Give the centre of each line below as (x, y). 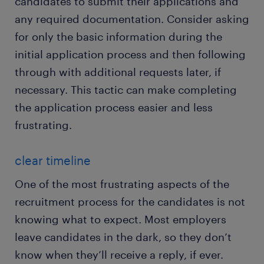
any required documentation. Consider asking (132, 19)
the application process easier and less (114, 108)
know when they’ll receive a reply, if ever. (119, 255)
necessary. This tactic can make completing (126, 90)
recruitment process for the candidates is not (130, 202)
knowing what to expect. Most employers (121, 220)
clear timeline (53, 161)
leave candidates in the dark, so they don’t (123, 237)
